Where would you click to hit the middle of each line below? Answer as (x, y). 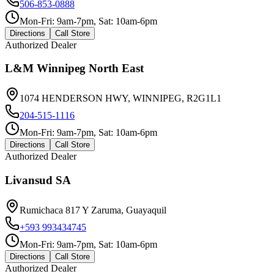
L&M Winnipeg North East (74, 68)
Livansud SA (38, 180)
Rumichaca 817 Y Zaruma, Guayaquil (93, 210)
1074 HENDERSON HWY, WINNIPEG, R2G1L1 (120, 98)
